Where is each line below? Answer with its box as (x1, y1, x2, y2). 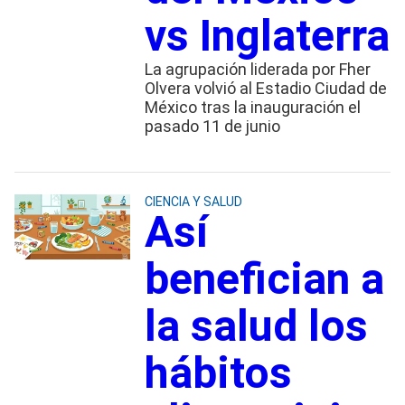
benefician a (144, 252, 384, 305)
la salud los (144, 299, 368, 352)
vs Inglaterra (144, 9, 390, 61)
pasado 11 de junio (144, 116, 280, 136)
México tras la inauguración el (144, 97, 361, 117)
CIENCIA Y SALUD (144, 193, 242, 209)
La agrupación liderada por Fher (144, 59, 371, 79)
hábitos (144, 346, 292, 399)
